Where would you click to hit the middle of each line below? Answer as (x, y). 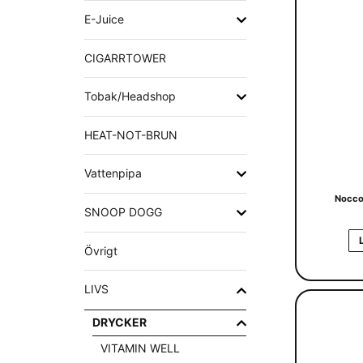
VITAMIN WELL (140, 348)
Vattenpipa (113, 173)
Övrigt (101, 251)
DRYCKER (120, 322)
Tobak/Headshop (130, 96)
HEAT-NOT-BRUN (131, 135)
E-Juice (104, 19)
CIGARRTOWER (125, 58)
